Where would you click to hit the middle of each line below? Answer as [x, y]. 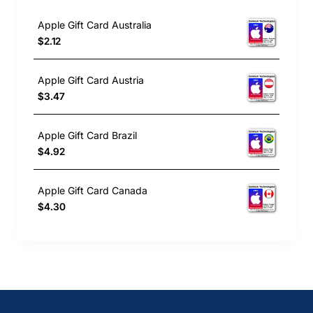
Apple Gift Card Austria [91, 80]
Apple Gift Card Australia [95, 24]
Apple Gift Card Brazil [87, 135]
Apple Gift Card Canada [93, 190]
